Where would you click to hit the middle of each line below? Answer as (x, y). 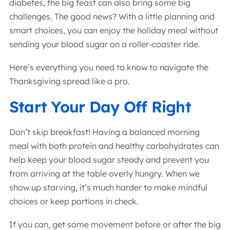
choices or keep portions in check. (75, 201)
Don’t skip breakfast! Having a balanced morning (104, 132)
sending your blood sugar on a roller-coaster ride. (106, 44)
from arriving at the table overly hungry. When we (104, 174)
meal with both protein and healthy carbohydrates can (114, 146)
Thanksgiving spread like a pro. (71, 81)
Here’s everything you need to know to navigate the (109, 67)
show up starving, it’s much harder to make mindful (108, 187)
